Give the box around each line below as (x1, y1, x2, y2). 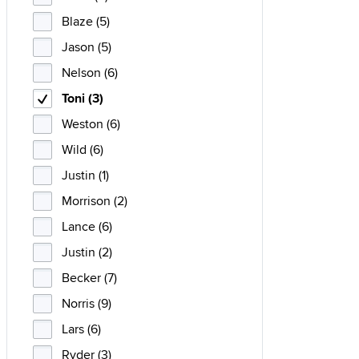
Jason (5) (62, 38, 111, 56)
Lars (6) (62, 320, 101, 338)
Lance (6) (62, 217, 112, 236)
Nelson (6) (62, 63, 118, 82)
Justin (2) (62, 243, 112, 261)
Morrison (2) (62, 192, 127, 210)
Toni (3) (62, 89, 103, 107)
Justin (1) (62, 166, 109, 184)
